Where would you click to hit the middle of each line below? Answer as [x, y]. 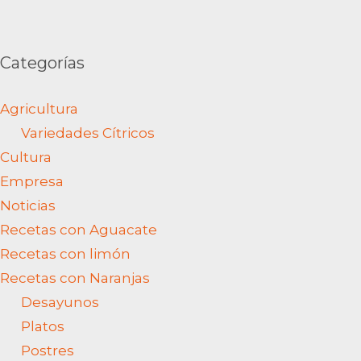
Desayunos [60, 302]
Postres [47, 350]
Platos [42, 326]
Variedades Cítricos [87, 133]
